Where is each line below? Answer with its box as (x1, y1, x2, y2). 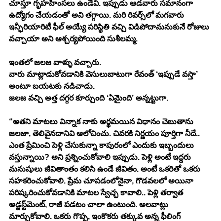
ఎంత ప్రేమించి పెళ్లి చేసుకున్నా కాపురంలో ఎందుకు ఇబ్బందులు (9, 141, 196, 149)
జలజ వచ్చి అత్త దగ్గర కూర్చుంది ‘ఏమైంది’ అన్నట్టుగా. (9, 93, 168, 102)
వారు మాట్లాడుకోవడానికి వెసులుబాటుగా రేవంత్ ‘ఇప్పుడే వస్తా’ (9, 70, 200, 78)
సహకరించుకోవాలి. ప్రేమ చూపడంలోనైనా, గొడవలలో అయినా (9, 176, 195, 185)
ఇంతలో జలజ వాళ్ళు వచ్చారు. (9, 58, 101, 67)
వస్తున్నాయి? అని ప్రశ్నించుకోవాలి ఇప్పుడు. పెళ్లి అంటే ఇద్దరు (9, 152, 193, 161)
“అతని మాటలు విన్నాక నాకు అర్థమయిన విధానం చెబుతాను (9, 117, 195, 126)
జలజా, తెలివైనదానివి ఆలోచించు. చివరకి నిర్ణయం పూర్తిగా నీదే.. (9, 129, 202, 138)
